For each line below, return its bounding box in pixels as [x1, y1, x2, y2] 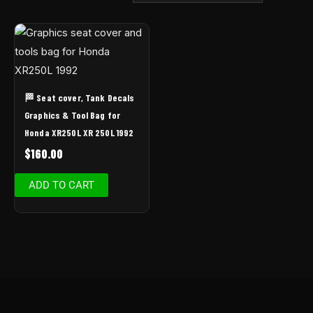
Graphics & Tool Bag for [24, 109, 121, 122]
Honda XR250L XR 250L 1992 [24, 126, 134, 139]
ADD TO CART [29, 179, 94, 192]
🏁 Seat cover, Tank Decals [24, 92, 135, 104]
